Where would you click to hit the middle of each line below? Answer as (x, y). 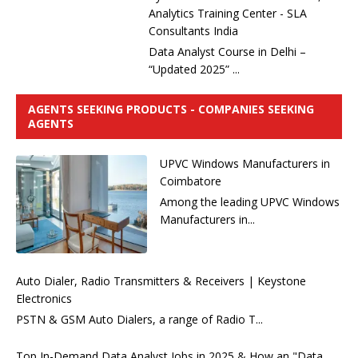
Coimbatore (191, 181)
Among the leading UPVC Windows (250, 202)
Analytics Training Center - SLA (228, 14)
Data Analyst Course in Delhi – (227, 52)
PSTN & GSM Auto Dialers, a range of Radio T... (139, 320)
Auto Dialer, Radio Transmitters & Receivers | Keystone (161, 281)
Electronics (44, 299)
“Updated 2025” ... (194, 70)
